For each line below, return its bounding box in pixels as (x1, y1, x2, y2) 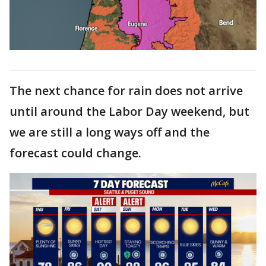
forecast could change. (9, 144, 141, 161)
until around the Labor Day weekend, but (9, 103, 249, 119)
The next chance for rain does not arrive (9, 82, 243, 99)
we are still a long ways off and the (9, 123, 210, 140)
